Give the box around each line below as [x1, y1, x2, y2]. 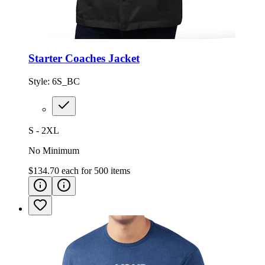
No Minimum [28, 146, 79, 156]
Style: [28, 76, 52, 87]
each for [62, 166, 94, 176]
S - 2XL [28, 125, 59, 136]
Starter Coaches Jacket [28, 52, 140, 65]
